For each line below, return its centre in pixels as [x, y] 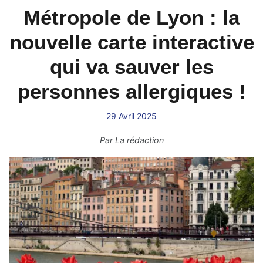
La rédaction [139, 140]
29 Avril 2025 [131, 116]
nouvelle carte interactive [131, 42]
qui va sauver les [131, 67]
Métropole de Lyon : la [131, 17]
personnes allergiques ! [131, 91]
